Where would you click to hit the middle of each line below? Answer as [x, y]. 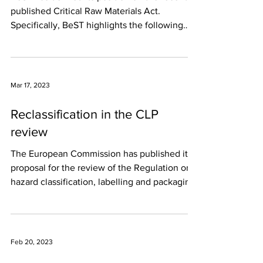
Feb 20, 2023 [32, 242]
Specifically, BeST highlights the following [97, 25]
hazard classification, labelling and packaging [103, 182]
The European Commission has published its [101, 154]
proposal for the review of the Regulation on [101, 168]
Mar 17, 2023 [30, 85]
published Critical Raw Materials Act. [85, 11]
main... [24, 39]
